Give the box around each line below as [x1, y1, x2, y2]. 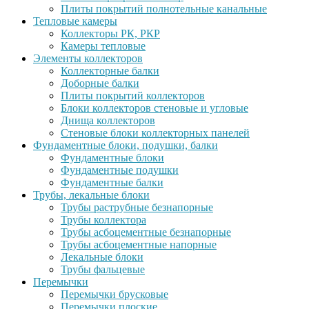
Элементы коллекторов [33, 52, 143, 64]
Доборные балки [61, 77, 139, 89]
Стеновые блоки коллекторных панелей [61, 127, 250, 139]
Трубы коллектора [61, 214, 146, 226]
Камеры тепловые [61, 40, 146, 52]
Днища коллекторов [61, 114, 155, 126]
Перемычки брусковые [61, 288, 168, 300]
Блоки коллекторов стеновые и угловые [61, 102, 248, 114]
